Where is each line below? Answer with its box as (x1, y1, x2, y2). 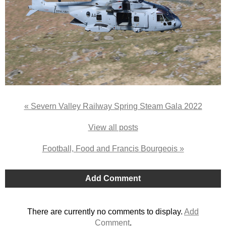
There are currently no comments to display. (27, 207, 184, 216)
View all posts (88, 123, 138, 132)
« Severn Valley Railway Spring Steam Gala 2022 (24, 102, 202, 110)
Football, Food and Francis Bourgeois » (42, 144, 184, 153)
